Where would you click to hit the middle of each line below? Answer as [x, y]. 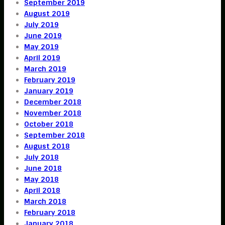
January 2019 [49, 91]
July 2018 [41, 157]
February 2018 [50, 212]
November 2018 [53, 113]
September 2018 [54, 135]
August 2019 [47, 13]
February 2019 [50, 80]
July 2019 [41, 24]
